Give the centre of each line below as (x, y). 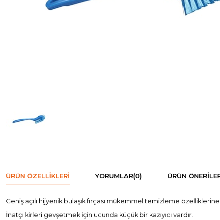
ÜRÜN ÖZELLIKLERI (38, 176)
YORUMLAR (114, 176)
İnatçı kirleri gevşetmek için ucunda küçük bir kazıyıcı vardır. (99, 215)
